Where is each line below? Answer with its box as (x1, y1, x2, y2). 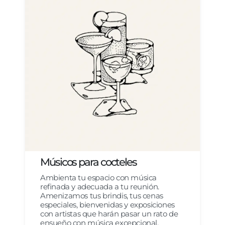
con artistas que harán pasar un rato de (40, 208, 178, 218)
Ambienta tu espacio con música (40, 172, 157, 182)
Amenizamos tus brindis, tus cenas (40, 190, 163, 200)
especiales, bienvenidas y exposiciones (40, 199, 175, 209)
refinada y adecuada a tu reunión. (40, 181, 159, 191)
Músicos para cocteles (40, 155, 137, 168)
